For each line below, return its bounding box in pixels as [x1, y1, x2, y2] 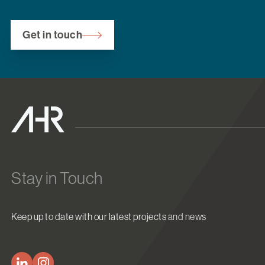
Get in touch [22, 28, 82, 42]
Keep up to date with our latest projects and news [11, 211, 206, 222]
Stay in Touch [11, 169, 103, 188]
